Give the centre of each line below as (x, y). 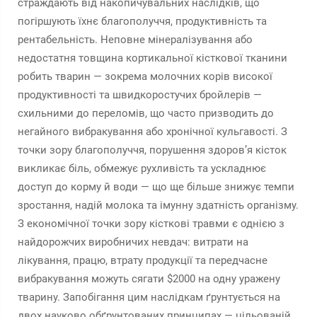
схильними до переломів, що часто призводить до (146, 113)
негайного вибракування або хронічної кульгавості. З (152, 132)
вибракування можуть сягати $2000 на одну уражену (149, 279)
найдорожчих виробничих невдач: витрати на (133, 242)
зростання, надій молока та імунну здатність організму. (158, 205)
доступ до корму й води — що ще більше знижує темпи (156, 187)
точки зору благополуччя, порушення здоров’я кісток (152, 150)
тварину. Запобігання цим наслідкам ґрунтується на (149, 297)
